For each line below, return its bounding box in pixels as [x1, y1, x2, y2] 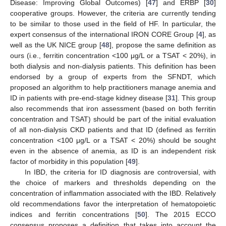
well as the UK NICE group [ [10, 40, 101, 49]
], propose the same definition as [109, 40, 216, 49]
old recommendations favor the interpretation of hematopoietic [10, 199, 216, 208]
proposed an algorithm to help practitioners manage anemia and [10, 83, 216, 91]
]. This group [176, 93, 216, 102]
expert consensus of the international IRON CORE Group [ [10, 30, 198, 38]
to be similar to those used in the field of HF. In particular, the [10, 19, 216, 28]
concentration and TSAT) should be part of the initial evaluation [10, 115, 216, 123]
